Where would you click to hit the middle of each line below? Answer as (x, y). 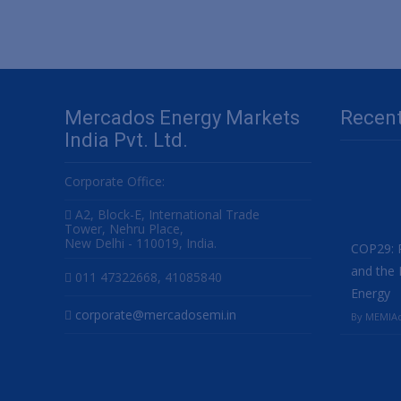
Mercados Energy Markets (182, 118)
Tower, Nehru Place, (124, 229)
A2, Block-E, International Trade (166, 214)
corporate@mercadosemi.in (156, 315)
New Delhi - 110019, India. (141, 243)
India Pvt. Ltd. (126, 140)
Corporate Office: (115, 181)
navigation (178, 31)
